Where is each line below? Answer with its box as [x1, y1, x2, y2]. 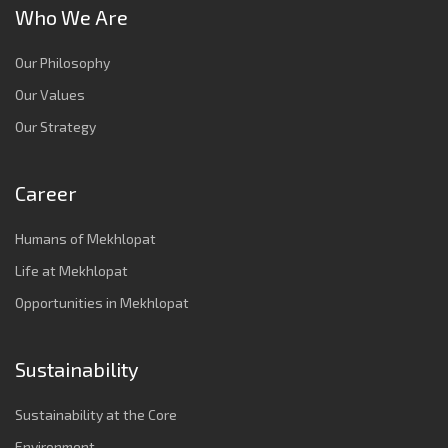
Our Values [15, 86, 85, 104]
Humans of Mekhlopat [15, 230, 156, 248]
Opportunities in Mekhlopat [15, 294, 189, 312]
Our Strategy [15, 118, 96, 136]
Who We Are [15, 5, 128, 30]
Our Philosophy [15, 54, 110, 72]
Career [15, 181, 77, 206]
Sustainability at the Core [15, 406, 177, 424]
